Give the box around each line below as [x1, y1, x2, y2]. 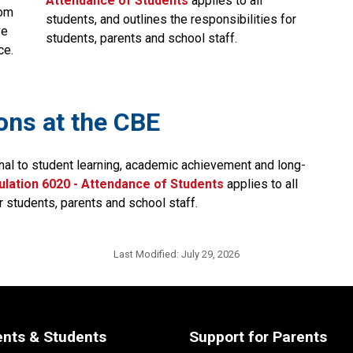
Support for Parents [188, 327, 327, 346]
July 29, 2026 [181, 247, 240, 260]
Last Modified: [113, 247, 181, 260]
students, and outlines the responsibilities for [45, 11, 296, 27]
